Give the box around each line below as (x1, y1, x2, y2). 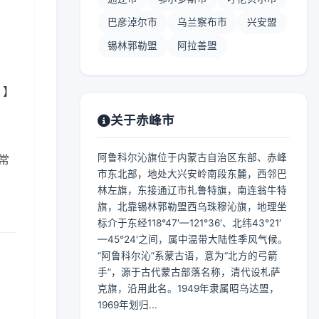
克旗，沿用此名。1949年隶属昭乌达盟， (98, 283, 279, 294)
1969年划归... (98, 299, 157, 310)
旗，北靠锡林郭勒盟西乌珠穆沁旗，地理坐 (98, 201, 287, 212)
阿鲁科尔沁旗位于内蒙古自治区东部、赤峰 (98, 152, 287, 163)
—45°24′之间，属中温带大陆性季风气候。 (98, 234, 288, 245)
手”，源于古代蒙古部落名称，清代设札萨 (98, 266, 281, 278)
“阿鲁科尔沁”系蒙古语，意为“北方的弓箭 (98, 250, 278, 261)
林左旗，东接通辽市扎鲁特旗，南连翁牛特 (98, 184, 287, 196)
